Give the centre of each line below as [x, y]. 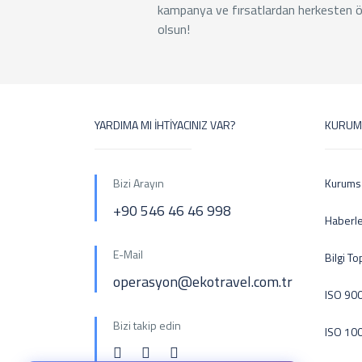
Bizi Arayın [139, 183]
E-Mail [128, 254]
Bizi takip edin [147, 325]
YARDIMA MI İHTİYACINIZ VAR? [165, 125]
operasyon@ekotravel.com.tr [203, 282]
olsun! [174, 29]
